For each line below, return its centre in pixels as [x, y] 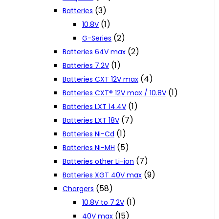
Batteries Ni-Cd [88, 134]
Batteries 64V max [94, 52]
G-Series [97, 38]
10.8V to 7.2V [103, 203]
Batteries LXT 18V [91, 120]
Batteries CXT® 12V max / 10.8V [114, 93]
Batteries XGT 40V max [102, 175]
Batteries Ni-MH [89, 148]
